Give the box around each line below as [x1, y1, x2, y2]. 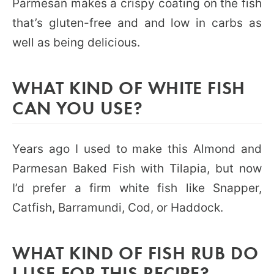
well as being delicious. [12, 35, 140, 50]
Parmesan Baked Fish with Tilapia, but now [12, 161, 262, 176]
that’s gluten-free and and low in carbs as [12, 15, 262, 30]
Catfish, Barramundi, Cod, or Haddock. [12, 200, 223, 215]
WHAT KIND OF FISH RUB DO [12, 240, 259, 264]
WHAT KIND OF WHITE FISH [12, 75, 245, 99]
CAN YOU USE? [12, 95, 143, 119]
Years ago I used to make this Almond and [12, 141, 262, 156]
